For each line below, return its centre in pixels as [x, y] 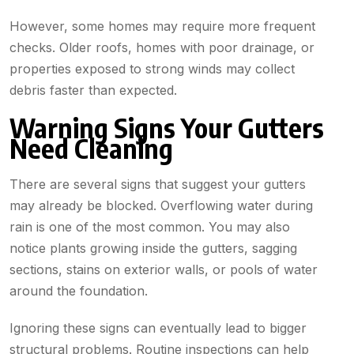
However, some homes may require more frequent [162, 26]
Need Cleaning [91, 148]
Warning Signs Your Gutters [167, 128]
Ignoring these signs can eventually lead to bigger [158, 328]
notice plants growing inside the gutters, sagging [153, 249]
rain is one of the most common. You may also [150, 227]
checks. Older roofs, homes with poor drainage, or [162, 48]
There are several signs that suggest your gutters [158, 185]
